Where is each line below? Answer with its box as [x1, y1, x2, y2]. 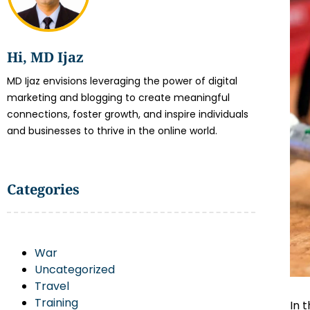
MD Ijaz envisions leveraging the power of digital [7, 74, 237, 88]
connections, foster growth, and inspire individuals [7, 107, 248, 121]
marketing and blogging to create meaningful [7, 91, 230, 104]
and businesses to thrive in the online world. [7, 124, 217, 138]
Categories [7, 180, 80, 199]
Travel [35, 278, 69, 294]
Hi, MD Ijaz [7, 48, 84, 66]
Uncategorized [35, 262, 115, 277]
